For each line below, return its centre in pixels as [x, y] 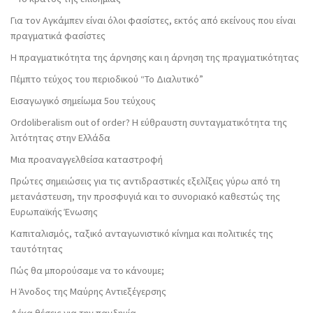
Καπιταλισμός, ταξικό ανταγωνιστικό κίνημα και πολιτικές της [142, 233]
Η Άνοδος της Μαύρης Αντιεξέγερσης [88, 292]
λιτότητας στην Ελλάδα [60, 137]
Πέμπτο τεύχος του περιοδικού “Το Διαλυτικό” [107, 79]
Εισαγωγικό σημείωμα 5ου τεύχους [83, 101]
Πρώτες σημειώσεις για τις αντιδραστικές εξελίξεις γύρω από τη [145, 181]
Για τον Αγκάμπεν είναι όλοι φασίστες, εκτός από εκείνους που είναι [153, 21]
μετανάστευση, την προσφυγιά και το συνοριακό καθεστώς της [145, 196]
